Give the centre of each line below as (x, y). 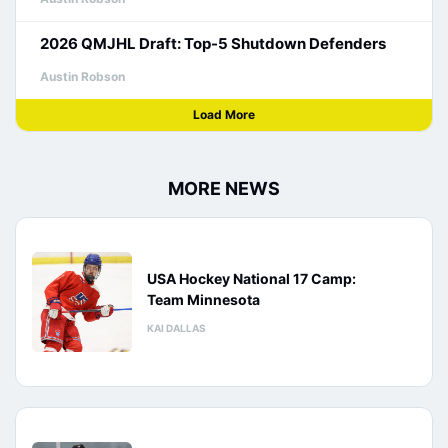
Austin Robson (82, 76)
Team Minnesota (203, 299)
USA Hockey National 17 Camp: (251, 278)
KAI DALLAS (176, 328)
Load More (224, 114)
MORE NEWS (224, 188)
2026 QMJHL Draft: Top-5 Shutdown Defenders (213, 43)
